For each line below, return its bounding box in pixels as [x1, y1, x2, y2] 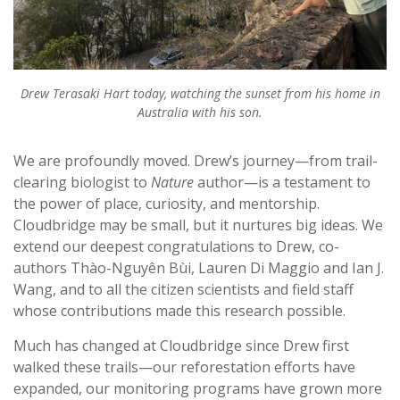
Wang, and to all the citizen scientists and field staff [13, 279, 354, 300]
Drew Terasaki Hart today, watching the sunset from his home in [20, 85, 380, 103]
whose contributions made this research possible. [13, 301, 346, 321]
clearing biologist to [13, 172, 151, 193]
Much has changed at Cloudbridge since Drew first [13, 336, 349, 356]
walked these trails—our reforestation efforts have [13, 357, 355, 378]
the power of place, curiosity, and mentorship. [13, 194, 320, 214]
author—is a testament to [194, 172, 371, 193]
